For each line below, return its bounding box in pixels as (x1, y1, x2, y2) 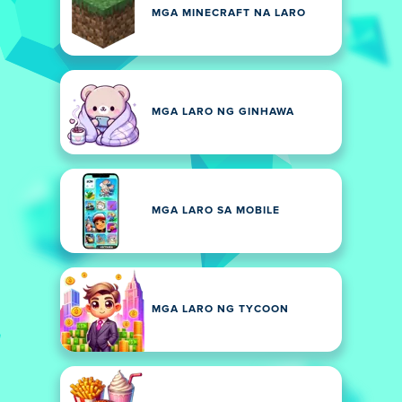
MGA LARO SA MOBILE (152, 205, 280, 216)
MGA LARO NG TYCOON (152, 304, 289, 315)
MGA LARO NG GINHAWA (152, 107, 294, 118)
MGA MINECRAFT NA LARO (152, 8, 306, 19)
